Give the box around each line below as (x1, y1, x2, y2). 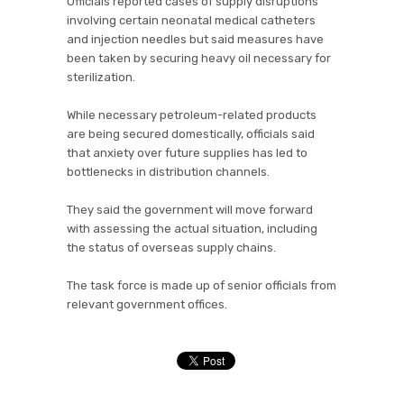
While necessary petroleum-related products (67, 107, 317, 122)
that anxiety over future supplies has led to (67, 145, 308, 160)
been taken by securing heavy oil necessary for (67, 50, 331, 65)
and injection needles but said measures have (67, 32, 324, 46)
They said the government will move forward (67, 202, 313, 216)
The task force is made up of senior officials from (67, 278, 336, 292)
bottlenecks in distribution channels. (67, 164, 270, 179)
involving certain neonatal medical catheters (67, 13, 316, 27)
